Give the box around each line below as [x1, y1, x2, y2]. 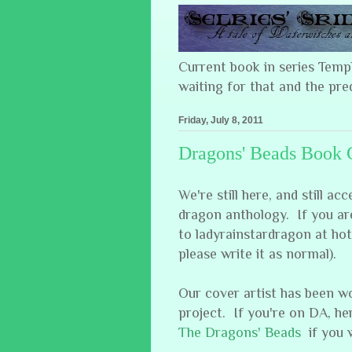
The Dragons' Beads [178, 324, 309, 340]
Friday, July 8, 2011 [178, 114, 263, 126]
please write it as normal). [178, 245, 336, 262]
